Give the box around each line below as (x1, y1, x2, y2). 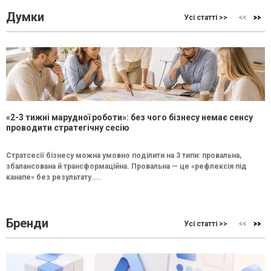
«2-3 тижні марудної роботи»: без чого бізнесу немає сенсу (6, 113, 253, 123)
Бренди (6, 216, 48, 231)
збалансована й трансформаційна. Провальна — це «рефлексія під (6, 162, 247, 171)
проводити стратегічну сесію (6, 123, 129, 133)
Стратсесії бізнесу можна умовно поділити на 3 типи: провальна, (6, 151, 241, 160)
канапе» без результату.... (6, 173, 101, 182)
